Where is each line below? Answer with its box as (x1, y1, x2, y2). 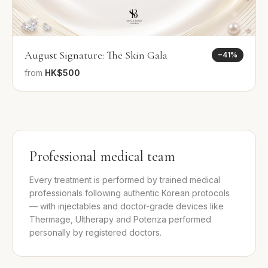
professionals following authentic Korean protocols (29, 188, 230, 199)
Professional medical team (29, 148, 175, 166)
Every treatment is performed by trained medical (29, 175, 220, 185)
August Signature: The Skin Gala (25, 48, 167, 62)
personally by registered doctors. (29, 227, 162, 238)
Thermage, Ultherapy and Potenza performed (29, 214, 211, 225)
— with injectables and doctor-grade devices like (29, 201, 224, 212)
